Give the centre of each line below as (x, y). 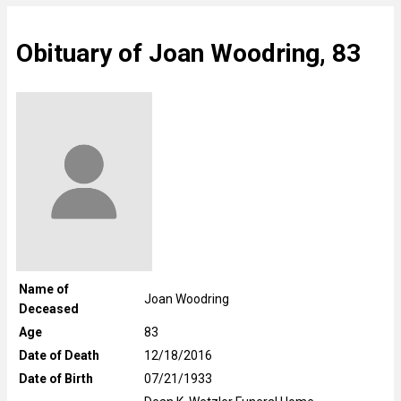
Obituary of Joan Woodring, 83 (188, 53)
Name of (44, 289)
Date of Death (59, 355)
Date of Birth (56, 378)
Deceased (49, 308)
